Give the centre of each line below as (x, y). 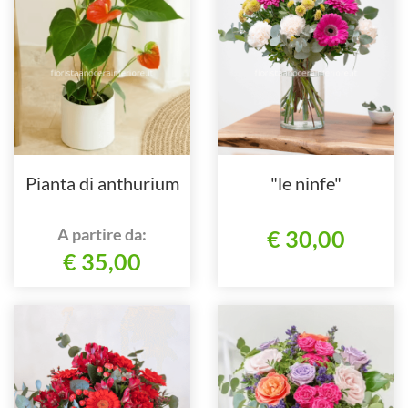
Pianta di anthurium (102, 183)
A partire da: (102, 234)
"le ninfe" (306, 183)
